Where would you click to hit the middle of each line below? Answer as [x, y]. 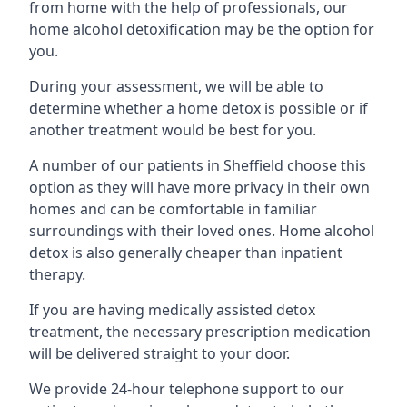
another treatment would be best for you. [173, 130]
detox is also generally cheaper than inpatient [186, 253]
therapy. [57, 274]
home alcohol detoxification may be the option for [202, 29]
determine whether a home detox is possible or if [199, 108]
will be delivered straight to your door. [159, 353]
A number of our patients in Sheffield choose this [198, 165]
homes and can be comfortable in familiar [173, 209]
